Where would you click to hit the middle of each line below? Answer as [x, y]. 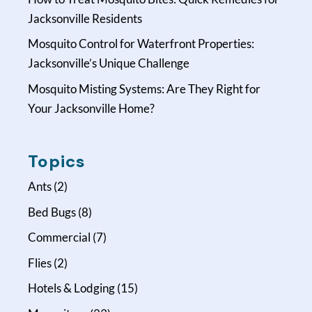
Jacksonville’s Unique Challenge [109, 63]
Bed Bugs [52, 212]
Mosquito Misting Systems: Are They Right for [145, 88]
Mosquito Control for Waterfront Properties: [141, 44]
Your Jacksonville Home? [92, 108]
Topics [57, 162]
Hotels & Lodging [72, 288]
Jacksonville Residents [85, 18]
